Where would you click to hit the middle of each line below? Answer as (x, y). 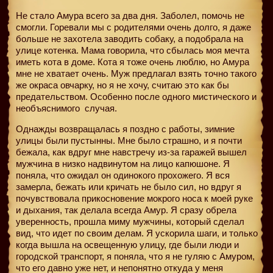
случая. (100, 108)
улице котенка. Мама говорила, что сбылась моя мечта (133, 50)
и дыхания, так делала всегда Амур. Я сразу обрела (126, 210)
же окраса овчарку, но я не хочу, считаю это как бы (122, 85)
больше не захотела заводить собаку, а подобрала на (129, 38)
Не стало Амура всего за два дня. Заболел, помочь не (130, 15)
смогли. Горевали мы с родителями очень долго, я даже (133, 27)
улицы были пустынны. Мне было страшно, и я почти (129, 140)
